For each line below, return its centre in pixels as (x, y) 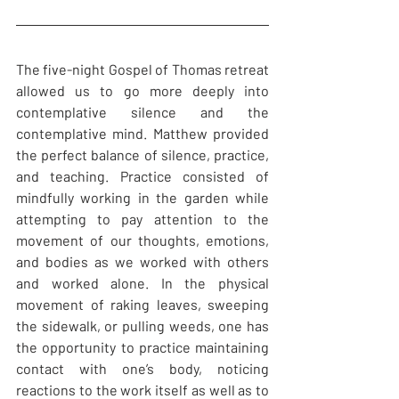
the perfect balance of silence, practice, (142, 155)
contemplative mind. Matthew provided (142, 134)
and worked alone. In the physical (142, 283)
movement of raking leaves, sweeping (142, 305)
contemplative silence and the (142, 112)
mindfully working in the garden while (142, 198)
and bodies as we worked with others (142, 262)
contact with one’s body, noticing (142, 369)
